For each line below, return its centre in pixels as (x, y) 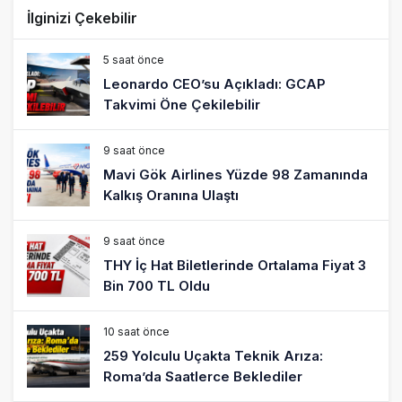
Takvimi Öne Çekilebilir (182, 104)
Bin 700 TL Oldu (157, 285)
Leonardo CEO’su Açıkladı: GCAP (214, 83)
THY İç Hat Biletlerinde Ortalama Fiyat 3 (235, 265)
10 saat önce (136, 331)
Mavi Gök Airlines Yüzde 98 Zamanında (236, 174)
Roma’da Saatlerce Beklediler (203, 376)
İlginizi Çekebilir (82, 17)
